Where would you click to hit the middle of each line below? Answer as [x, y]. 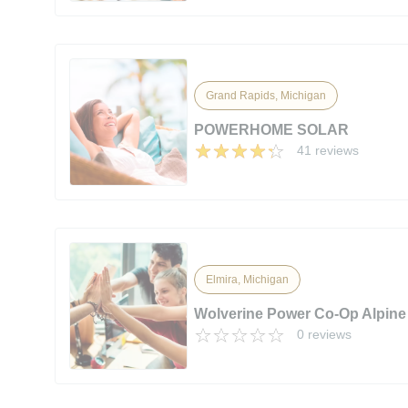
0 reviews [325, 334]
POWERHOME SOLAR [272, 129]
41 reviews [328, 150]
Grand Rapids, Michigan [266, 95]
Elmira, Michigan [248, 279]
